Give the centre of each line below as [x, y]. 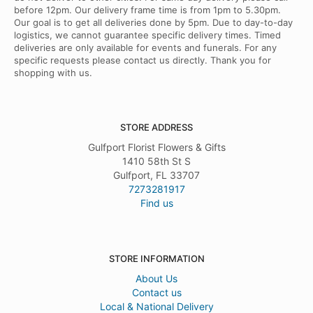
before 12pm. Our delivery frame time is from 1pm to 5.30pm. [147, 10]
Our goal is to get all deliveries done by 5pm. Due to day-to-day [153, 23]
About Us [156, 279]
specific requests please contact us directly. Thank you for [143, 60]
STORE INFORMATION [156, 259]
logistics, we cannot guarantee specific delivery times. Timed [147, 35]
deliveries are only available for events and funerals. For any [145, 48]
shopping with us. [53, 73]
